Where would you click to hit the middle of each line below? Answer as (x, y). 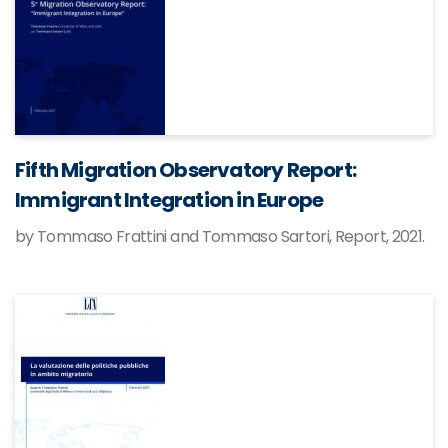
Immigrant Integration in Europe (169, 200)
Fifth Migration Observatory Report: (186, 170)
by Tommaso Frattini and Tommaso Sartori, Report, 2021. (220, 236)
